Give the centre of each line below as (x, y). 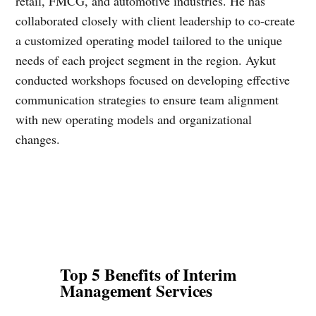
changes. (40, 139)
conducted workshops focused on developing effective (153, 79)
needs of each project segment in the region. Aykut (146, 60)
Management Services (136, 291)
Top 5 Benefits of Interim (148, 275)
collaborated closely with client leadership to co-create (156, 20)
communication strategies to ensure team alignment (147, 99)
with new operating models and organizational (134, 119)
